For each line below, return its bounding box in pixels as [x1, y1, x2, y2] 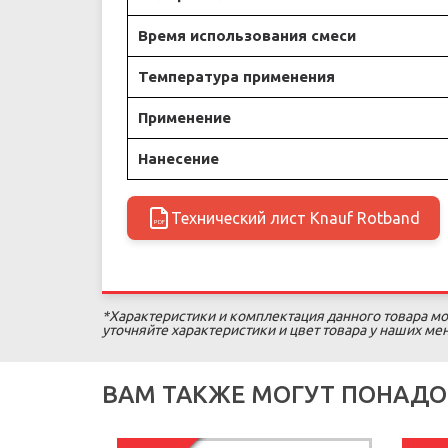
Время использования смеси [138, 27, 356, 44]
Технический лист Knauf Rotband [171, 209, 420, 227]
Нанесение [138, 150, 219, 167]
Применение [138, 109, 231, 126]
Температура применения [138, 68, 335, 85]
